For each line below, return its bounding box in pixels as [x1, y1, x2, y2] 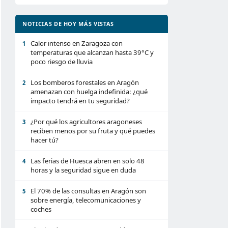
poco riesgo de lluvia [31, 57, 93, 66]
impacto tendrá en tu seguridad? [31, 96, 130, 105]
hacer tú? [31, 135, 59, 145]
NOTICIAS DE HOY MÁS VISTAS [22, 20, 114, 27]
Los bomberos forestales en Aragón [31, 78, 139, 87]
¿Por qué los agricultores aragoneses [31, 117, 142, 126]
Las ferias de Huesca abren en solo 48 [31, 156, 145, 165]
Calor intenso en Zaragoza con [31, 39, 123, 48]
